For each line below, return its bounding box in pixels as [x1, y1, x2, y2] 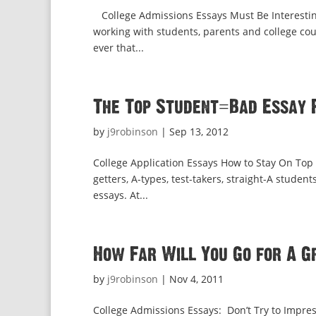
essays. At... [93, 188, 148, 202]
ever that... [93, 41, 144, 54]
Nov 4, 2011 [169, 272, 224, 286]
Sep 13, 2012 [169, 125, 229, 138]
